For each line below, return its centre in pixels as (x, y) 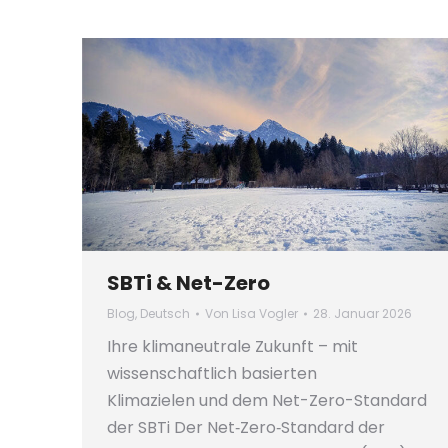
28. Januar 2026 (362, 314)
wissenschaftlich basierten (212, 374)
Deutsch (165, 314)
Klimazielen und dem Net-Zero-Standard (267, 401)
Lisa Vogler (265, 314)
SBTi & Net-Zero (188, 283)
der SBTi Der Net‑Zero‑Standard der (246, 428)
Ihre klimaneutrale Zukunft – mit (232, 347)
